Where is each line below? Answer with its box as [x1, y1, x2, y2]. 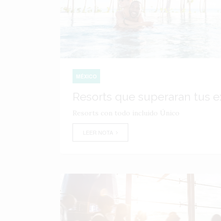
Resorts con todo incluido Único [73, 109, 180, 117]
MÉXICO [76, 73, 97, 80]
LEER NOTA [83, 128, 116, 136]
